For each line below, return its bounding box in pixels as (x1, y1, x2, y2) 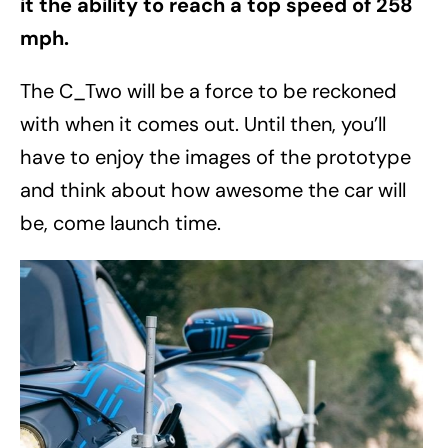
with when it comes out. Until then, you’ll (20, 110, 386, 137)
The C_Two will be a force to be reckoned (20, 77, 397, 104)
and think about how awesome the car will (20, 176, 406, 203)
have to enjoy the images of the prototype (20, 143, 411, 170)
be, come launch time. (20, 209, 226, 236)
